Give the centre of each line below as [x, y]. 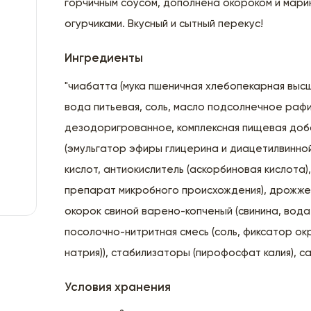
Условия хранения [118, 287]
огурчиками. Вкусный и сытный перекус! [164, 24]
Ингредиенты [104, 58]
